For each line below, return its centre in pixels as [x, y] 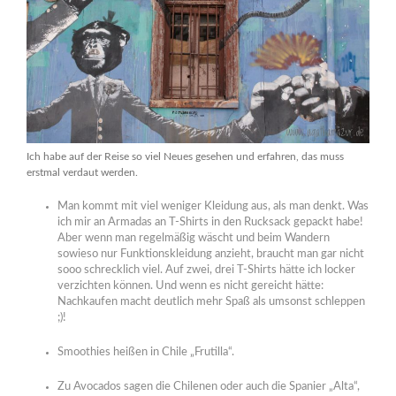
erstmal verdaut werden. [82, 172]
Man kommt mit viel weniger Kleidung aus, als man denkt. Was [213, 207]
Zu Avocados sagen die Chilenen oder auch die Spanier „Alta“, [208, 386]
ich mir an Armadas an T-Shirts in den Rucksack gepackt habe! [210, 223]
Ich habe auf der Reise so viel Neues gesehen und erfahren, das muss [185, 156]
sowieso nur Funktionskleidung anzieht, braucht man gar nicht [210, 255]
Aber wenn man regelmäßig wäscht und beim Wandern [193, 239]
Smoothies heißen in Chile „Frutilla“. [145, 352]
